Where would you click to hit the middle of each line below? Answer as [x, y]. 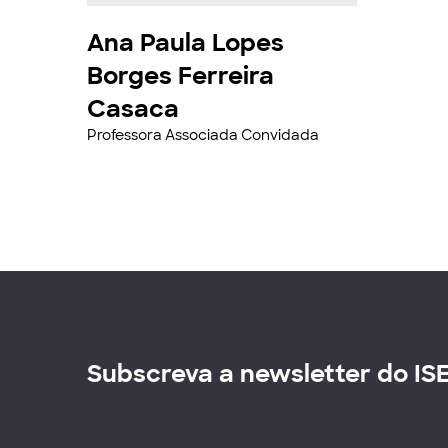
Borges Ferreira [180, 75]
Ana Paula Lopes [185, 42]
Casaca [133, 108]
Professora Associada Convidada [203, 135]
